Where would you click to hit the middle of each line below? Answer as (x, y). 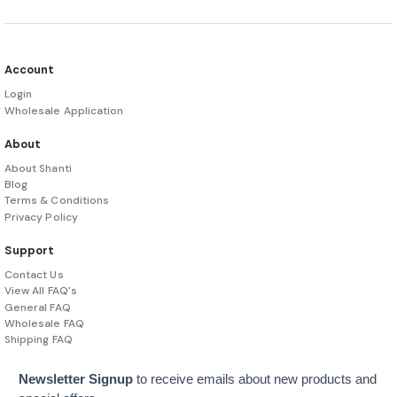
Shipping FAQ (39, 340)
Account (29, 70)
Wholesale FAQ (44, 324)
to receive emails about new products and (255, 379)
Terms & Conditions (57, 201)
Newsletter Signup (76, 379)
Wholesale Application (64, 110)
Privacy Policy (41, 217)
